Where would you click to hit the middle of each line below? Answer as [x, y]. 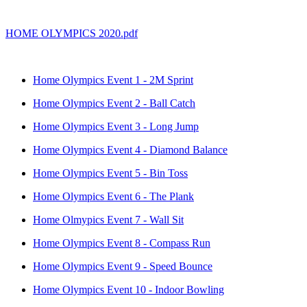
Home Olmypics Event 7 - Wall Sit [108, 219]
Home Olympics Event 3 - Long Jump [116, 126]
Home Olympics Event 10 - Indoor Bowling [128, 289]
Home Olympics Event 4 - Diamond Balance [130, 149]
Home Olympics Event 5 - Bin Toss [110, 173]
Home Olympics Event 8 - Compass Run [122, 243]
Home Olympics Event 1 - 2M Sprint [113, 79]
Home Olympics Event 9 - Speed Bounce [123, 266]
